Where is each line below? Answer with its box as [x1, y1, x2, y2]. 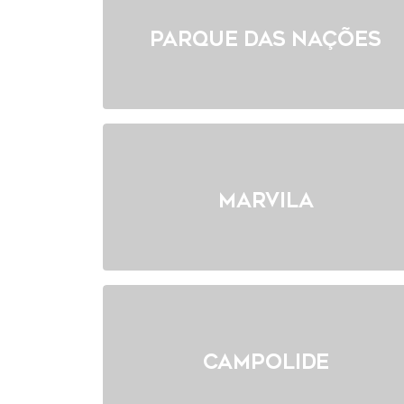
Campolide [202, 351, 329, 374]
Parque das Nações [150, 28, 382, 51]
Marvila [217, 189, 314, 213]
